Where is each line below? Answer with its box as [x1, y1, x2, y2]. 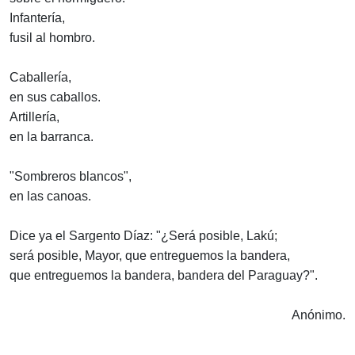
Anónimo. [292, 308, 345, 323]
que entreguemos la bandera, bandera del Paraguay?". [10, 269, 318, 283]
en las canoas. [10, 189, 91, 204]
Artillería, [10, 110, 59, 124]
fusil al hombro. [10, 31, 95, 45]
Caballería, [10, 71, 71, 85]
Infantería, [10, 11, 65, 25]
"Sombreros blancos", [10, 170, 132, 184]
